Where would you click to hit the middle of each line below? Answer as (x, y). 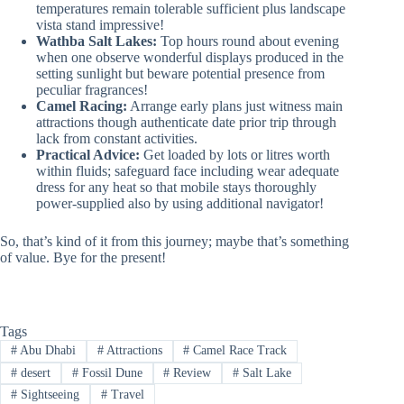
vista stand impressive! (100, 25)
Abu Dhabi (46, 351)
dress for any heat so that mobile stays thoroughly (176, 188)
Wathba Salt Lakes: (96, 41)
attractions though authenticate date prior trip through (186, 123)
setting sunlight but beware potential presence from (180, 74)
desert (33, 372)
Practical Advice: (88, 155)
